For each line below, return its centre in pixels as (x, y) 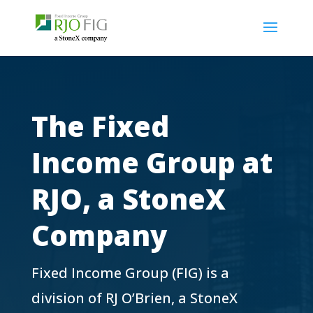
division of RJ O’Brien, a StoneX (134, 298)
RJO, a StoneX (128, 199)
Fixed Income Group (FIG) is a (130, 273)
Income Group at (152, 162)
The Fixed (100, 126)
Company (99, 235)
